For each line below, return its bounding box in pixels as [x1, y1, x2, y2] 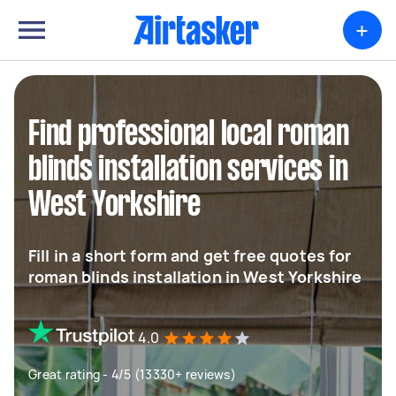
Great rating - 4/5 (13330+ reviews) [28, 366, 236, 383]
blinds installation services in [28, 155, 348, 187]
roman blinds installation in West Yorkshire [28, 266, 362, 287]
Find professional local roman [28, 119, 349, 151]
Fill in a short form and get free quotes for [28, 245, 352, 266]
